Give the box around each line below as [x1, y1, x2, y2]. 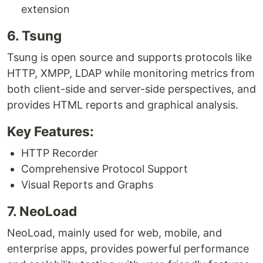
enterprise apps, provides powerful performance [7, 242, 249, 255]
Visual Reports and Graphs [21, 178, 153, 191]
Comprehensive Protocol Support [21, 162, 188, 175]
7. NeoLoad [7, 203, 77, 219]
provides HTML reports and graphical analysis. [7, 98, 238, 111]
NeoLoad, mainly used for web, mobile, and [7, 226, 222, 239]
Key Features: [7, 123, 94, 139]
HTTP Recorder [21, 146, 98, 159]
